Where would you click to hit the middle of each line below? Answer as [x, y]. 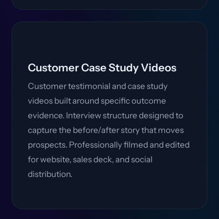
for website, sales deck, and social [90, 159]
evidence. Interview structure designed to [106, 115]
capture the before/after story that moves [106, 130]
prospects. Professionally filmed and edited [109, 145]
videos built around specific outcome [97, 101]
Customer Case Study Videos [102, 68]
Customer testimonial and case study [98, 86]
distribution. [50, 174]
